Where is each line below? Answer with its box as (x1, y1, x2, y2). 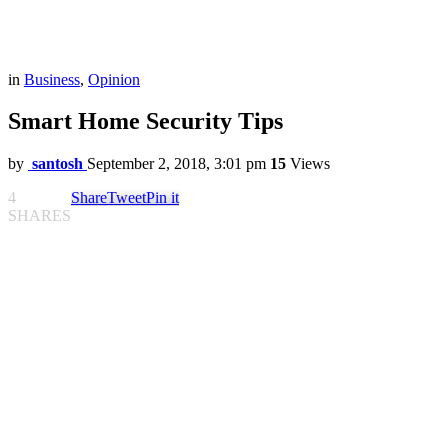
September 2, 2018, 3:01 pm (87, 155, 266, 173)
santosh (32, 155, 83, 173)
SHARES (8, 207, 71, 225)
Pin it (146, 189, 179, 207)
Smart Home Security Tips (8, 108, 283, 135)
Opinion (88, 70, 140, 88)
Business (24, 70, 80, 88)
